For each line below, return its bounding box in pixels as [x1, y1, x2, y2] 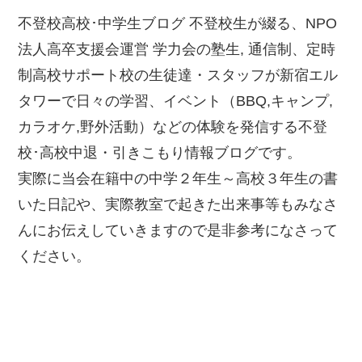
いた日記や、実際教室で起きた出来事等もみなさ [18, 196, 339, 213]
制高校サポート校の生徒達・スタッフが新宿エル [18, 67, 339, 84]
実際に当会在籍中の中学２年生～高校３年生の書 [18, 170, 339, 187]
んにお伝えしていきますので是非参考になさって [18, 222, 339, 239]
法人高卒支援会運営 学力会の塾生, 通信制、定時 [18, 41, 336, 58]
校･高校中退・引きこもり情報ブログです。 [18, 145, 302, 162]
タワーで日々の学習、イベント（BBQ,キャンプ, [18, 93, 334, 110]
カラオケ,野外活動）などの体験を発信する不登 [18, 119, 328, 136]
